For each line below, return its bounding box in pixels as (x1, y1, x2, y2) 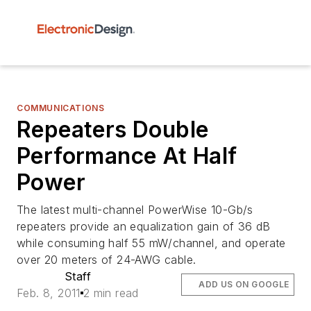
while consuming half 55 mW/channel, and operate (17, 236, 286, 250)
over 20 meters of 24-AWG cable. (17, 253, 196, 267)
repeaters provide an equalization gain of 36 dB (17, 219, 271, 233)
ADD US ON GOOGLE (199, 279, 289, 289)
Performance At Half (17, 142, 237, 169)
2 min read (83, 286, 139, 300)
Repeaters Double (17, 116, 209, 143)
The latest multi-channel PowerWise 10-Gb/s (17, 203, 253, 217)
